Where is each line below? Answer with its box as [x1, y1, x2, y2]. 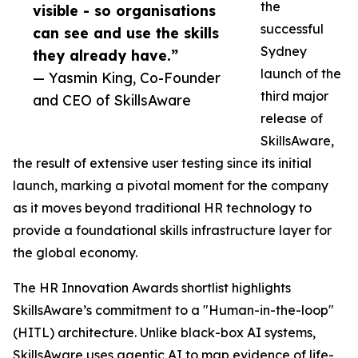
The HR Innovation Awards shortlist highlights [13, 280, 291, 296]
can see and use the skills [33, 24, 219, 42]
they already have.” [33, 46, 178, 65]
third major [261, 88, 328, 105]
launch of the [261, 66, 341, 82]
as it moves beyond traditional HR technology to [13, 200, 312, 217]
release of [261, 110, 323, 127]
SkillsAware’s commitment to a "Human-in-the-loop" [13, 302, 334, 319]
